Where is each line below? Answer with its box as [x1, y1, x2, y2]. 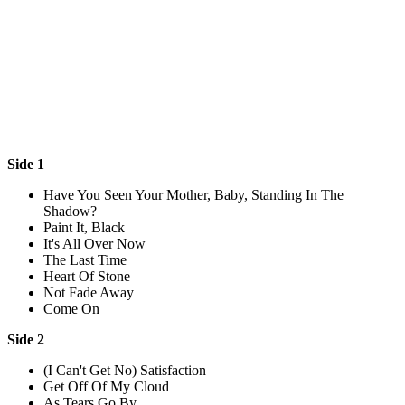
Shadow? [43, 202, 97, 219]
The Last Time [43, 251, 127, 268]
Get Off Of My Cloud [43, 378, 169, 394]
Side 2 [7, 331, 44, 347]
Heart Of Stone [43, 268, 130, 284]
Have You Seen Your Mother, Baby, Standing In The [43, 186, 344, 202]
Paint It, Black [43, 219, 125, 235]
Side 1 [7, 155, 44, 172]
